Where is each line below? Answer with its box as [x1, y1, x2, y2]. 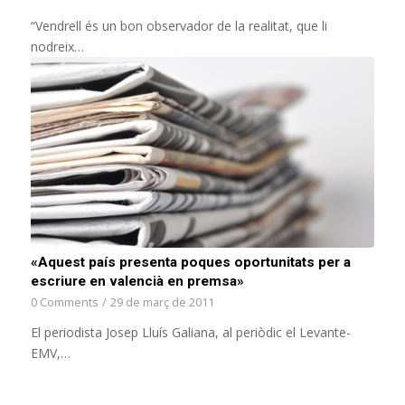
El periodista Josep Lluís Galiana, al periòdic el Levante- [30, 324, 351, 342]
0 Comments [30, 295, 99, 311]
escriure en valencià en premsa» [30, 273, 244, 290]
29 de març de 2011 [109, 295, 214, 311]
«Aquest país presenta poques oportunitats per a [30, 254, 351, 271]
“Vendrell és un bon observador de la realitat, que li [30, 16, 327, 34]
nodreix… [30, 37, 84, 55]
